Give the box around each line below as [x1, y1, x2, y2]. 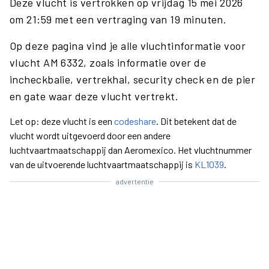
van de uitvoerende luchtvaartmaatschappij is [10, 159, 195, 170]
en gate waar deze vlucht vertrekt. [10, 89, 179, 103]
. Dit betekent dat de [156, 115, 237, 127]
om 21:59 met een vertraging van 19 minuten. [10, 13, 227, 26]
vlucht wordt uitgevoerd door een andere [10, 130, 171, 141]
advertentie [115, 177, 154, 186]
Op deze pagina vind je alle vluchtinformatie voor [10, 39, 246, 52]
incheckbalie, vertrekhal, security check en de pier [10, 73, 255, 86]
